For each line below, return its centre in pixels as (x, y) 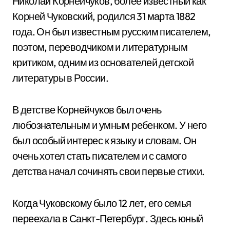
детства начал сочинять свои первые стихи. (109, 171)
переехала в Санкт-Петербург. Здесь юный (108, 218)
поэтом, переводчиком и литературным (100, 47)
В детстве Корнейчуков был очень (87, 110)
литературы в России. (60, 78)
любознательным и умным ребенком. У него (110, 125)
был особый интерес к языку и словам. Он (104, 140)
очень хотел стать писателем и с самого (100, 156)
